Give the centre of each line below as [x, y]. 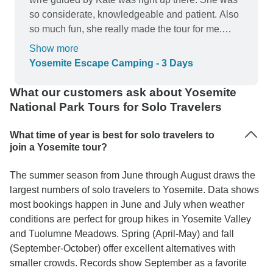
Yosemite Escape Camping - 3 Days [111, 63]
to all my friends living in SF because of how [124, 58]
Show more [54, 48]
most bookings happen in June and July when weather [127, 204]
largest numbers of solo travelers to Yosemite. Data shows [134, 190]
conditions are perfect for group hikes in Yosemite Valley [130, 219]
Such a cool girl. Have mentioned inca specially [132, 44]
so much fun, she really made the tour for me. [126, 29]
